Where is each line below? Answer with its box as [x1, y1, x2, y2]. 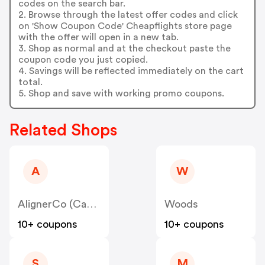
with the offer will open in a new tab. [18, 32, 179, 42]
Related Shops [9, 122, 117, 139]
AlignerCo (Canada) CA [86, 199, 96, 210]
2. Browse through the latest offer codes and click [18, 9, 238, 20]
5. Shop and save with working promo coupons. [18, 88, 224, 98]
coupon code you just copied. [18, 54, 148, 64]
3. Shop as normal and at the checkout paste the [18, 43, 231, 53]
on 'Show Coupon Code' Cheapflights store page [18, 21, 232, 31]
